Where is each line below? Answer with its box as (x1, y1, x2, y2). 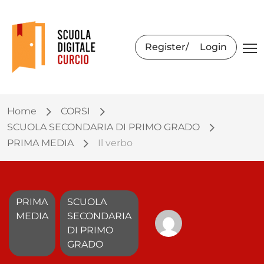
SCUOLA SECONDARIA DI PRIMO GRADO (7, 121, 200, 133)
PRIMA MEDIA (7, 137, 74, 148)
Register (145, 41, 186, 52)
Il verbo (98, 137, 133, 148)
